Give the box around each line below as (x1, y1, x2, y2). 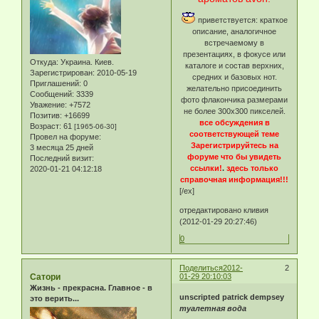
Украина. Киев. (58, 57, 114, 66)
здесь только (226, 164, 278, 173)
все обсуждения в (199, 118, 270, 127)
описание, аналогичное (192, 27, 276, 36)
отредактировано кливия (179, 206, 269, 215)
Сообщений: (30, 89, 74, 98)
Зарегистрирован (30, 68, 93, 77)
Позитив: (30, 110, 62, 120)
